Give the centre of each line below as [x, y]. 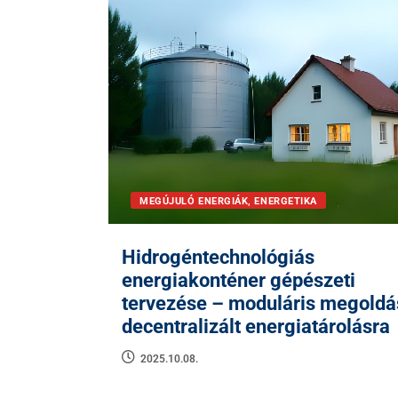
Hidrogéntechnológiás [218, 258]
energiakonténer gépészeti [239, 281]
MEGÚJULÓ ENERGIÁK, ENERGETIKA [228, 202]
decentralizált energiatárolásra [256, 327]
